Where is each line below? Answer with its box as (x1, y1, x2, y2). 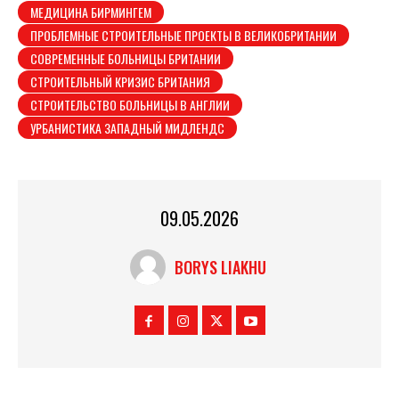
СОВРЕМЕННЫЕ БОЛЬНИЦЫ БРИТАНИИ (30, 49, 221, 69)
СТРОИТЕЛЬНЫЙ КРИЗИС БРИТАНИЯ (30, 72, 210, 92)
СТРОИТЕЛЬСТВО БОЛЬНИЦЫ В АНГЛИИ (30, 95, 230, 115)
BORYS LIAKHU (175, 256, 266, 280)
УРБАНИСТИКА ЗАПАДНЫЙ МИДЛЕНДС (30, 118, 224, 138)
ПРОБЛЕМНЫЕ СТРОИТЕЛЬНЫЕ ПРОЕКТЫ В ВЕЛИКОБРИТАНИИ (30, 26, 337, 45)
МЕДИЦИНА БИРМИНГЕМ (30, 3, 151, 22)
